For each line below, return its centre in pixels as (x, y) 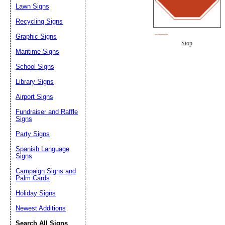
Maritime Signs (37, 51)
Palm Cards (33, 178)
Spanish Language (42, 149)
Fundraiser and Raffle (47, 112)
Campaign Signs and (46, 171)
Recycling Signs (39, 21)
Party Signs (33, 134)
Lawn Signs (32, 6)
